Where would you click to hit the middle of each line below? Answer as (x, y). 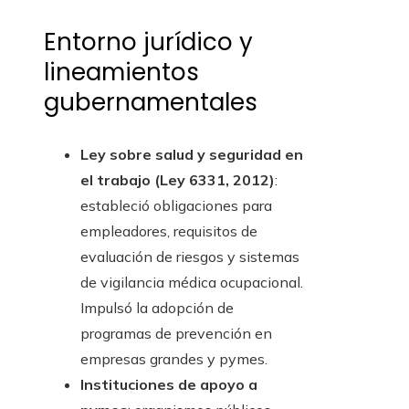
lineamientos (121, 73)
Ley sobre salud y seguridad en (192, 155)
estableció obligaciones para (176, 206)
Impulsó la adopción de (157, 308)
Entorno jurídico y (148, 42)
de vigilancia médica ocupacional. (192, 283)
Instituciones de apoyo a (169, 385)
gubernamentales (151, 103)
